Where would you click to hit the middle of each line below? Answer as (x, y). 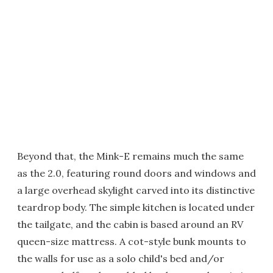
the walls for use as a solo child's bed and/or (121, 258)
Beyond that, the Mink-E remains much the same (130, 156)
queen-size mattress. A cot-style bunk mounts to (132, 241)
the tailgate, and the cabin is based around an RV (130, 224)
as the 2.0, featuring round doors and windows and (136, 173)
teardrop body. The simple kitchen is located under (136, 207)
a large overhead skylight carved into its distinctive (136, 190)
